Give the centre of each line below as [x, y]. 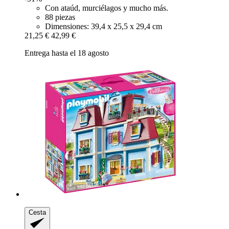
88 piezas [60, 17]
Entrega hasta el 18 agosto [67, 53]
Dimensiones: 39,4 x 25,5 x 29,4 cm [104, 26]
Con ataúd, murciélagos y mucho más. [107, 8]
